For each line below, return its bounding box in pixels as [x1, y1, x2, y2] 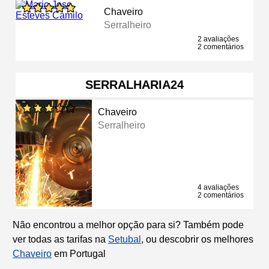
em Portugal [52, 248, 106, 259]
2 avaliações [198, 34, 239, 43]
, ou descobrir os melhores [141, 234, 253, 244]
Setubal [108, 234, 141, 244]
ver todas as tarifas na [13, 234, 108, 244]
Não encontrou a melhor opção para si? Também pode [13, 219, 244, 230]
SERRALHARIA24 [85, 77, 184, 91]
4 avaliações [198, 183, 239, 192]
